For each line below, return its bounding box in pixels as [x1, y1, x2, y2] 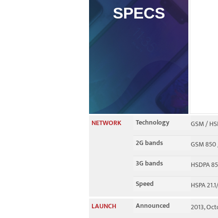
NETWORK [91, 117, 121, 128]
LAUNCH [91, 200, 116, 212]
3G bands [136, 158, 163, 169]
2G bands [136, 137, 163, 148]
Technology [136, 117, 169, 128]
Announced [136, 200, 170, 211]
